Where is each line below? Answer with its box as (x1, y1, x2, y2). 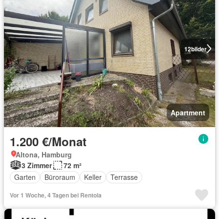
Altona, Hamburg (16, 149, 72, 159)
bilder (191, 44, 207, 53)
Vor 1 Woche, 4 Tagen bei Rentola (10, 190, 102, 199)
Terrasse (110, 172, 138, 182)
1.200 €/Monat (10, 132, 87, 150)
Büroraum (44, 172, 75, 182)
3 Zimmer (22, 160, 52, 170)
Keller (84, 172, 102, 182)
